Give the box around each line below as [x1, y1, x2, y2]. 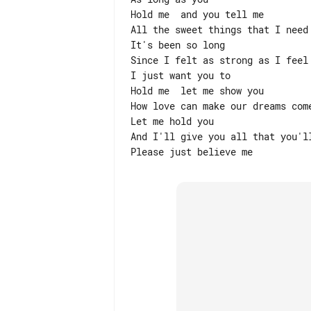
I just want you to [131, 69, 230, 82]
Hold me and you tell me [131, 8, 264, 21]
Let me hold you [131, 115, 214, 128]
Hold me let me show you [131, 84, 264, 97]
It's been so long [131, 38, 225, 51]
